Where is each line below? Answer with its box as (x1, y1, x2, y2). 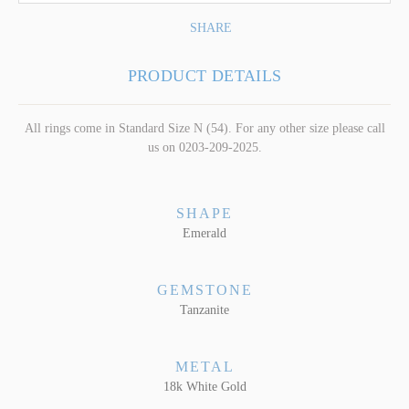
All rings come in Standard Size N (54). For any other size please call (24, 121, 385, 135)
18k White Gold (163, 379, 246, 393)
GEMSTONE (156, 282, 253, 298)
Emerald (183, 225, 226, 240)
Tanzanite (180, 302, 229, 317)
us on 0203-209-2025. (147, 140, 262, 154)
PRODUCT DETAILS (127, 67, 282, 85)
